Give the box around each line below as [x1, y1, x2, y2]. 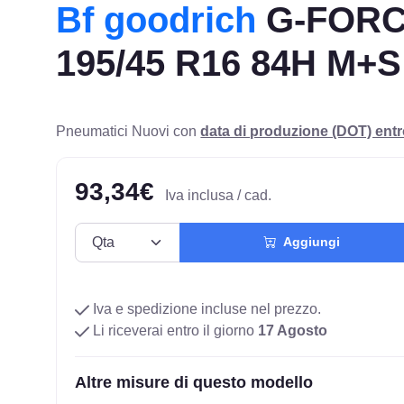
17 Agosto [258, 322, 328, 338]
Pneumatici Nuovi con [56, 123, 201, 139]
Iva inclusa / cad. [165, 187, 272, 203]
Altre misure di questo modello [75, 372, 314, 391]
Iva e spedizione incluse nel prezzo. [89, 300, 322, 317]
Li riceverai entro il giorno [89, 322, 259, 338]
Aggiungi [275, 234, 340, 250]
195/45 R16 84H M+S [56, 42, 402, 83]
